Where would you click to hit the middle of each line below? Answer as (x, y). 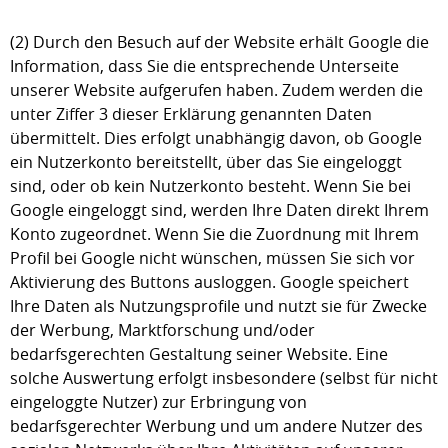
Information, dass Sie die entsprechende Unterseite (204, 66)
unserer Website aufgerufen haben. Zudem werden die (216, 90)
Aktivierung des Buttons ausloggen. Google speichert (209, 282)
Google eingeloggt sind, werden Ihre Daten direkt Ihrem (219, 210)
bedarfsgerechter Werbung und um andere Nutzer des (216, 426)
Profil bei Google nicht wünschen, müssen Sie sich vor (212, 258)
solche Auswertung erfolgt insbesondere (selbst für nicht (224, 378)
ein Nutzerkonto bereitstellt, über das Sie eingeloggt (206, 162)
